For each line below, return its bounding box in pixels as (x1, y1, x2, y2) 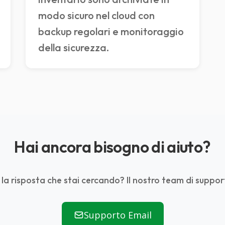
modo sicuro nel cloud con (38, 9, 155, 22)
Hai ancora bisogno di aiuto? (14, 137, 211, 157)
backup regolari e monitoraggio (38, 25, 184, 38)
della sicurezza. (38, 41, 109, 54)
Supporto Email (83, 209, 152, 221)
